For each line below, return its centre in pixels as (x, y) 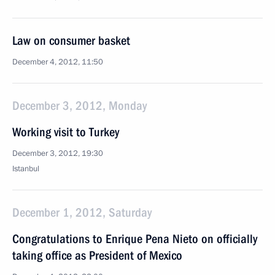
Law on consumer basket (71, 41)
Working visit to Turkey (66, 132)
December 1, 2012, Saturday (82, 212)
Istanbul (26, 169)
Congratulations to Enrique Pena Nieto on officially (135, 239)
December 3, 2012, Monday (79, 106)
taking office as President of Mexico (97, 255)
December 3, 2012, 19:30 (58, 153)
